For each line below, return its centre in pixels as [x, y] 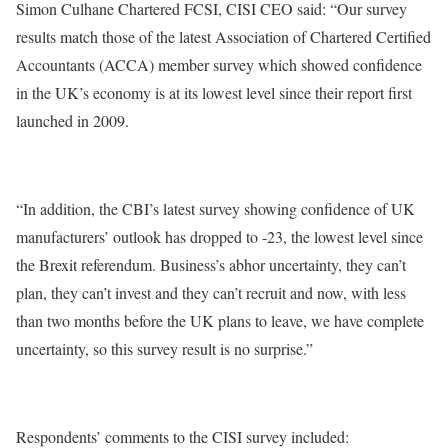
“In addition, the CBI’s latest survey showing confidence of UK [215, 208]
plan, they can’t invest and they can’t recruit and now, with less [211, 292]
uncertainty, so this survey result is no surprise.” [164, 348]
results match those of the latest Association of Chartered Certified [223, 36]
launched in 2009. [72, 120]
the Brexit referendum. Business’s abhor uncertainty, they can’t [211, 264]
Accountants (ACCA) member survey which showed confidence [219, 64]
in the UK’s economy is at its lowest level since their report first [214, 92]
